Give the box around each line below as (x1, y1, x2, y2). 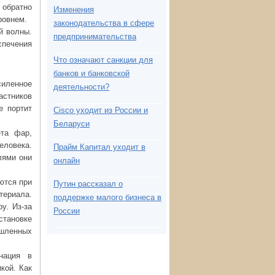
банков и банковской (53, 69, 130, 78)
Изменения (53, 5, 94, 14)
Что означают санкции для (53, 55, 153, 64)
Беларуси (53, 119, 90, 128)
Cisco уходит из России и (53, 106, 148, 115)
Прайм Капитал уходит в (53, 142, 145, 152)
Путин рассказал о (53, 179, 123, 188)
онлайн (53, 156, 80, 165)
